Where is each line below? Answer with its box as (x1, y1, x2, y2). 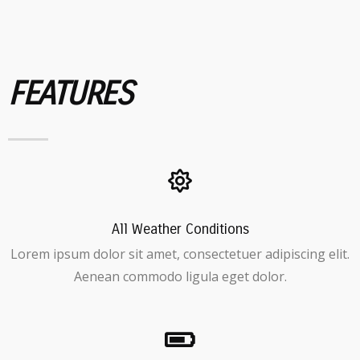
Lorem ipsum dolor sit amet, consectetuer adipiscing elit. (10, 244, 350, 263)
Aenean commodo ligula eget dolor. (73, 267, 287, 285)
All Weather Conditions (111, 219, 249, 238)
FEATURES (8, 74, 132, 113)
